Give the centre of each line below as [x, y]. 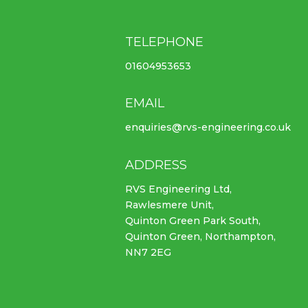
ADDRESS [156, 165]
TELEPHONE [164, 42]
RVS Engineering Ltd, [178, 189]
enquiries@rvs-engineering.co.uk [208, 128]
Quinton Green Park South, [192, 220]
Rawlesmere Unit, [169, 205]
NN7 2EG [148, 252]
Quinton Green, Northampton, [200, 236]
